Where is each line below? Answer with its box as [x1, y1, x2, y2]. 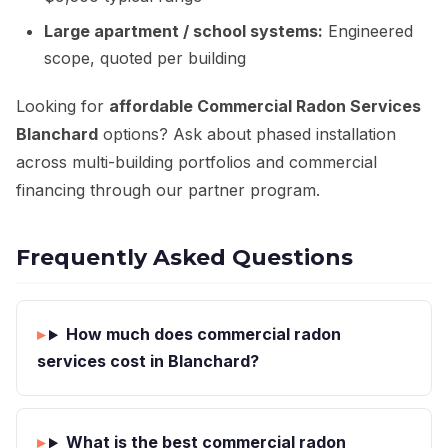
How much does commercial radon [65, 324, 341, 345]
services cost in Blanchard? [37, 351, 259, 372]
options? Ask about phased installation [98, 124, 396, 145]
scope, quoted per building [44, 48, 246, 69]
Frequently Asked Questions [16, 244, 353, 272]
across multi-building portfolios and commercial [16, 152, 377, 173]
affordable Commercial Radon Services [109, 96, 421, 117]
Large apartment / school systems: [44, 21, 323, 42]
